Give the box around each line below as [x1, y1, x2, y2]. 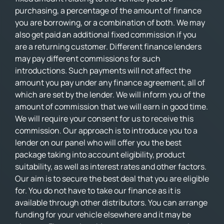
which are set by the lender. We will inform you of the [15, 88, 205, 100]
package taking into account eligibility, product [15, 148, 185, 160]
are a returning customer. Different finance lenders [15, 40, 201, 52]
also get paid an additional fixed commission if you [15, 28, 196, 40]
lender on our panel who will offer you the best [15, 136, 181, 148]
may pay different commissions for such [15, 52, 160, 64]
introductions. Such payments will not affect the [15, 64, 191, 76]
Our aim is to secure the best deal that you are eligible [15, 172, 209, 184]
